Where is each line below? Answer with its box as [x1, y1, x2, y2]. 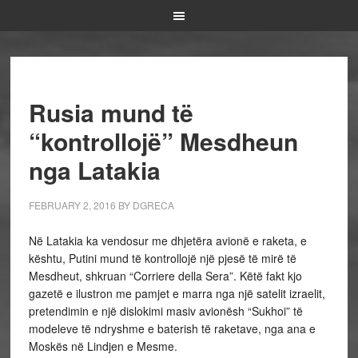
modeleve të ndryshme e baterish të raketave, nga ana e [28, 320, 316, 336]
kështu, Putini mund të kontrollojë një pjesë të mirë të [28, 250, 296, 266]
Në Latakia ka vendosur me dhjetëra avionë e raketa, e [28, 233, 307, 249]
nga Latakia [28, 153, 161, 187]
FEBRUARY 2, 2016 [28, 198, 116, 212]
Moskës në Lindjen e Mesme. [28, 338, 177, 354]
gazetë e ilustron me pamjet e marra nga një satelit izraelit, [28, 285, 325, 301]
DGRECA [132, 198, 174, 212]
